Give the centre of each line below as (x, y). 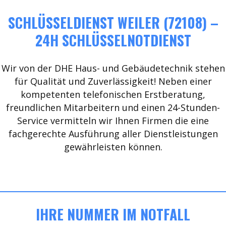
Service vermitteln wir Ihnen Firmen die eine (113, 121)
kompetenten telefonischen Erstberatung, (113, 94)
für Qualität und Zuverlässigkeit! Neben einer (113, 81)
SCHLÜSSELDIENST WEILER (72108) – (113, 22)
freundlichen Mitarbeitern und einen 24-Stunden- (113, 107)
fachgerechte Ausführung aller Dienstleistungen (113, 134)
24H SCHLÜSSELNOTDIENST (113, 40)
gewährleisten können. (113, 147)
